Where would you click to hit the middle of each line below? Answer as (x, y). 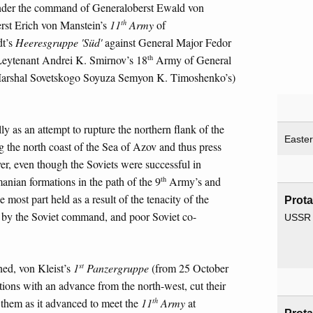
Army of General (192, 60)
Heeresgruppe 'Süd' (60, 43)
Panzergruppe (116, 268)
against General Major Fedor (168, 43)
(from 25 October (189, 268)
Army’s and (194, 182)
